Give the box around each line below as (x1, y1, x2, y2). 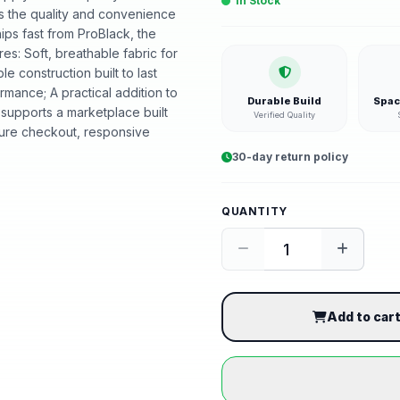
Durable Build (247, 95, 321, 107)
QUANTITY (221, 204, 287, 218)
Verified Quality (254, 110, 315, 120)
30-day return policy (232, 150, 348, 163)
